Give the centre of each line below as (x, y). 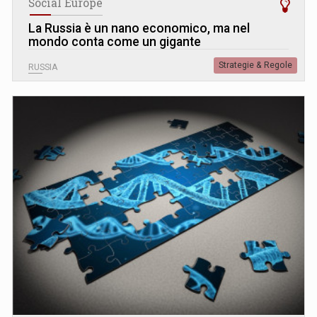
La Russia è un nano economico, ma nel (139, 29)
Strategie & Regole (255, 65)
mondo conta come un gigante (115, 42)
